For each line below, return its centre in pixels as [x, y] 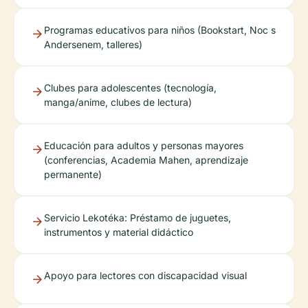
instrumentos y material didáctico [119, 232]
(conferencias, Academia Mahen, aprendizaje [146, 160]
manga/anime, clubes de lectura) [118, 102]
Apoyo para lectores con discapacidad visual [145, 275]
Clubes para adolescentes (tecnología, [130, 88]
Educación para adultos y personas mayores [144, 145]
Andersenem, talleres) [93, 44]
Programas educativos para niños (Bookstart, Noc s [160, 30]
